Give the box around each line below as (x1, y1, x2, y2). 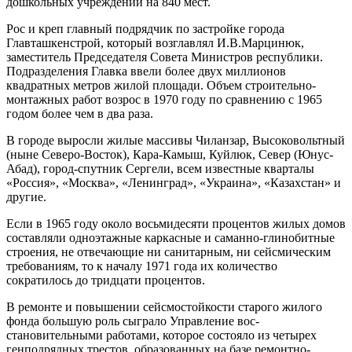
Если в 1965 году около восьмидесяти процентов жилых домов (6, 216, 346, 230)
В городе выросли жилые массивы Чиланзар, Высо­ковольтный (6, 133, 345, 147)
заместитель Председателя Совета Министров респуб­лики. (6, 49, 323, 64)
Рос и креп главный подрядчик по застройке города (6, 21, 284, 35)
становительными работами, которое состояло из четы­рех (6, 328, 317, 342)
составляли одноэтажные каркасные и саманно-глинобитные (6, 230, 335, 244)
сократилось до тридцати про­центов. (6, 273, 205, 287)
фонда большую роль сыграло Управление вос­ (6, 313, 259, 328)
